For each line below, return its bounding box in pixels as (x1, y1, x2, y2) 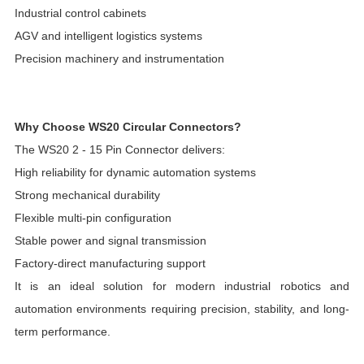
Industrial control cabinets (14, 6, 146, 19)
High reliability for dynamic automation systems (14, 165, 256, 179)
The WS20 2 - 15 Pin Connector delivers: (14, 142, 225, 156)
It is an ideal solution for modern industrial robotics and (14, 279, 349, 292)
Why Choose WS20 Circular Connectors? (14, 119, 241, 133)
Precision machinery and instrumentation (14, 51, 224, 65)
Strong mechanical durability (14, 188, 160, 201)
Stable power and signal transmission (14, 233, 206, 247)
